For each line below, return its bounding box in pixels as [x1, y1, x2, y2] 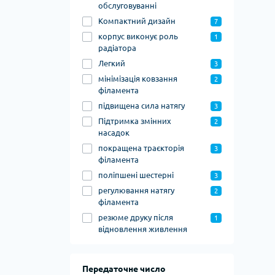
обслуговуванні [98, 1, 157, 10]
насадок [98, 128, 130, 137]
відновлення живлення [98, 225, 187, 234]
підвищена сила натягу [98, 101, 185, 110]
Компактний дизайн [98, 17, 176, 26]
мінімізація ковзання [98, 74, 177, 83]
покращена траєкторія [98, 144, 184, 153]
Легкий [98, 59, 125, 68]
